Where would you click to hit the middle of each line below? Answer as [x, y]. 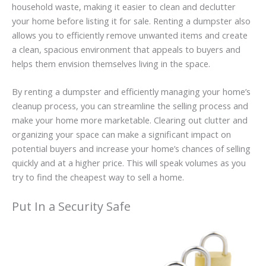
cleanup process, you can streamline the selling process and [130, 106]
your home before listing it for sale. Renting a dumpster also [131, 21]
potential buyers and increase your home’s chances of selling [131, 149]
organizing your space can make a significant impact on [121, 134]
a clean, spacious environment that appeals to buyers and [126, 50]
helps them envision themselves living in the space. [111, 64]
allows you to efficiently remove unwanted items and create [130, 35]
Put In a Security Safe [71, 206]
